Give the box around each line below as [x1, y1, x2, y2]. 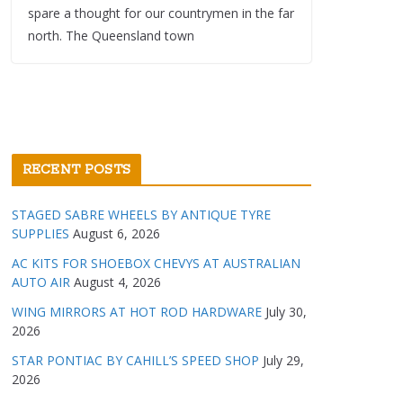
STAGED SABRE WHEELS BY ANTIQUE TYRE [12, 205, 271, 223]
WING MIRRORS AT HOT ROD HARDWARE [12, 302, 262, 320]
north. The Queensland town [28, 26, 194, 44]
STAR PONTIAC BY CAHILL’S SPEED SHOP [12, 351, 259, 369]
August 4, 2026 [74, 273, 161, 291]
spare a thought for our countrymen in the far [28, 4, 294, 22]
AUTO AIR [12, 273, 70, 291]
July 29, [263, 351, 304, 369]
